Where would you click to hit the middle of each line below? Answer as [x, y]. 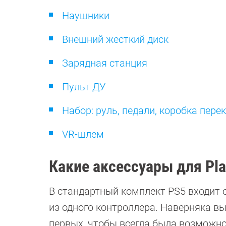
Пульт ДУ [84, 87]
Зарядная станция [105, 63]
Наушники [86, 16]
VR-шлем [83, 134]
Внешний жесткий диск [115, 39]
